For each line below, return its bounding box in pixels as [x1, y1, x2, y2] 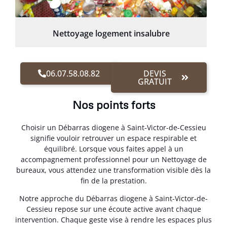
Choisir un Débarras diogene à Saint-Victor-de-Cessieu [21, 122, 206, 132]
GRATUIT [138, 75, 172, 87]
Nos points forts [72, 97, 155, 111]
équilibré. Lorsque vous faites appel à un [44, 143, 183, 154]
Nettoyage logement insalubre [52, 27, 170, 39]
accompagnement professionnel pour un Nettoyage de [20, 154, 207, 164]
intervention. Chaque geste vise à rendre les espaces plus [15, 215, 212, 225]
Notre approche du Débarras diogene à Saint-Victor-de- [19, 194, 208, 204]
